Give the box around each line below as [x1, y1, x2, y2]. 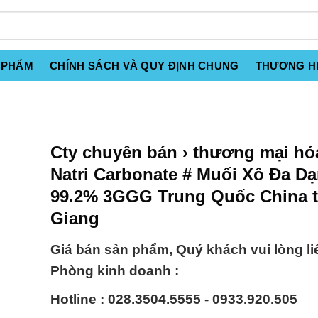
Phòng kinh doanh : [50, 263, 179, 279]
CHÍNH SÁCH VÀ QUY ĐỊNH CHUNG [50, 60, 239, 72]
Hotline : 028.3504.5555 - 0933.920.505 [50, 292, 297, 307]
